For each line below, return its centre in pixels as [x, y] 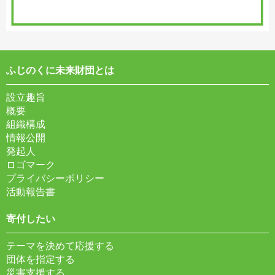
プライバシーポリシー [55, 178]
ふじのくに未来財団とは [60, 70]
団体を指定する [41, 259]
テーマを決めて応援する [60, 246]
